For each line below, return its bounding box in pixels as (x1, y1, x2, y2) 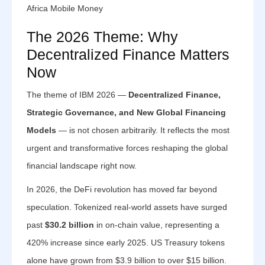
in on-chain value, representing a (94, 220, 219, 230)
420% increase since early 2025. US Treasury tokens (27, 238, 225, 247)
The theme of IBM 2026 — (27, 90, 128, 99)
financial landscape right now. (27, 161, 137, 170)
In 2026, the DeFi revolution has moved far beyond (27, 185, 217, 194)
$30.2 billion (45, 220, 94, 230)
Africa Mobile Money (27, 4, 103, 13)
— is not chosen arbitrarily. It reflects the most (56, 125, 230, 135)
